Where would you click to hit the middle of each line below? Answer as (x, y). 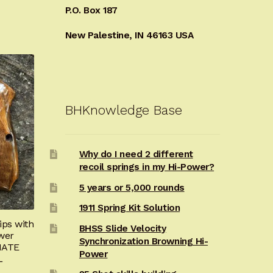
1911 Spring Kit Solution (129, 208)
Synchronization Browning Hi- (144, 241)
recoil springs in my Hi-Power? (147, 167)
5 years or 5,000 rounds (132, 187)
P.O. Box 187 (91, 11)
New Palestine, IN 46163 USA (129, 36)
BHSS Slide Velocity (122, 228)
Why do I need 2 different (136, 154)
